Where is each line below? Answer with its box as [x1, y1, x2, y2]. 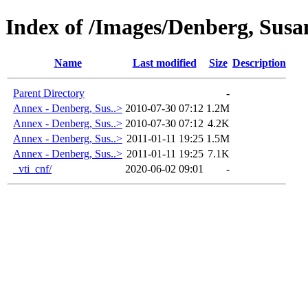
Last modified [132, 56, 197, 69]
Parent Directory [13, 87, 85, 99]
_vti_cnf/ [13, 162, 52, 175]
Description [232, 56, 286, 69]
